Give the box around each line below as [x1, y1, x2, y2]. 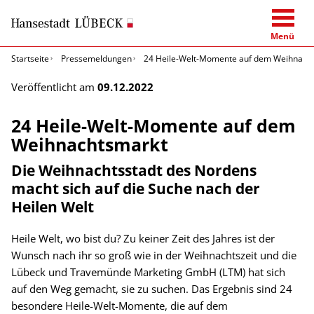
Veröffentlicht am [11, 79, 97, 94]
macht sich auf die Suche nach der [11, 177, 260, 198]
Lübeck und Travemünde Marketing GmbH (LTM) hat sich [11, 264, 285, 279]
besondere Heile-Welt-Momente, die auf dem [11, 298, 228, 313]
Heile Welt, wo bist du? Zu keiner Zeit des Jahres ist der [11, 231, 275, 245]
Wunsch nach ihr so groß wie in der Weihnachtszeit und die [11, 247, 296, 262]
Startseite [11, 52, 49, 64]
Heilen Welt [11, 196, 94, 217]
